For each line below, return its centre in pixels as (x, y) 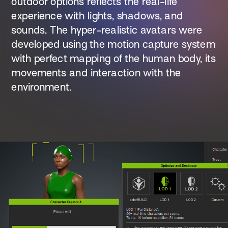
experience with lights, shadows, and (97, 16)
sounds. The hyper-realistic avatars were (107, 30)
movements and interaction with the (96, 73)
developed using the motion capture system (113, 44)
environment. (41, 87)
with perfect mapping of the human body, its (114, 58)
